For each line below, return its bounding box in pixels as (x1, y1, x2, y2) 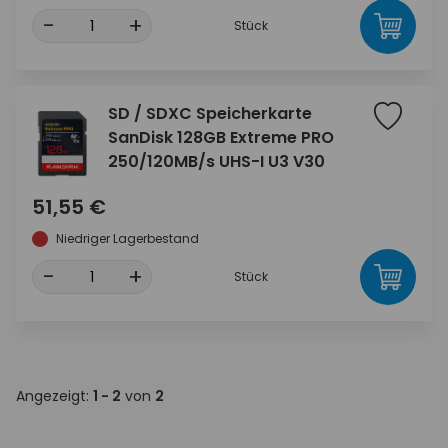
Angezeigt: (16, 385, 93, 406)
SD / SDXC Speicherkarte (108, 102, 312, 125)
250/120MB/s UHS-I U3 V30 (108, 150, 325, 173)
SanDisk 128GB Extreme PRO (108, 126, 334, 149)
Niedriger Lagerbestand (56, 229, 199, 247)
